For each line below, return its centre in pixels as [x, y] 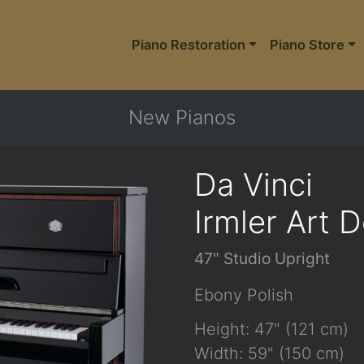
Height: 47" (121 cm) [271, 329]
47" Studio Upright [262, 259]
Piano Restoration [188, 45]
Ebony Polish [244, 295]
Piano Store [307, 45]
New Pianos [182, 118]
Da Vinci [253, 185]
